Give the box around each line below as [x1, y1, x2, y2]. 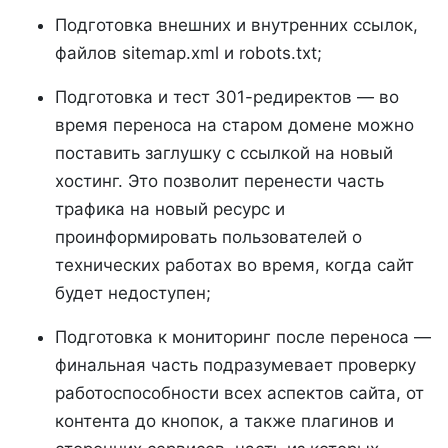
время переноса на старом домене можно [55, 114, 414, 135]
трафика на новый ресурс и [55, 198, 285, 219]
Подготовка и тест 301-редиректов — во [55, 86, 399, 107]
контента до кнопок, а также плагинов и [55, 410, 394, 431]
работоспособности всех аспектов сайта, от [55, 382, 424, 403]
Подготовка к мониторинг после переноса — [55, 326, 431, 347]
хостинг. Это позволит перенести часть [55, 170, 384, 191]
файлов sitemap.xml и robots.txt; [55, 42, 322, 63]
